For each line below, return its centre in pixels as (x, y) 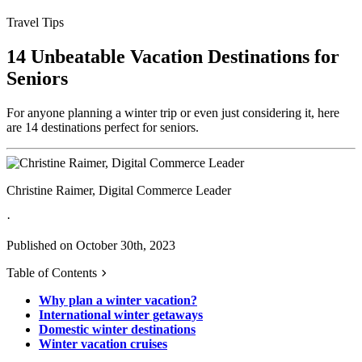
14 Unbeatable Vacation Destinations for (173, 56)
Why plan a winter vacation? (118, 300)
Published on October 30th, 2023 (91, 245)
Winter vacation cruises (103, 343)
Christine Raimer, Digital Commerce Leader (119, 190)
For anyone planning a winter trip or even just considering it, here (173, 112)
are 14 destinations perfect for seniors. (103, 127)
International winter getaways (121, 314)
